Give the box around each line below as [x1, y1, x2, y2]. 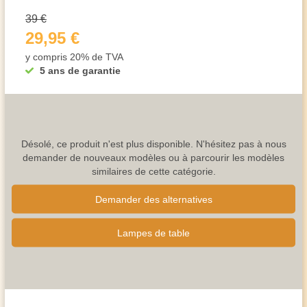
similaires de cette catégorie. [91, 165, 216, 176]
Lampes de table [117, 227, 190, 238]
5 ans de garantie [40, 65, 121, 76]
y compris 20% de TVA [25, 51, 123, 62]
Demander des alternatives [95, 193, 212, 204]
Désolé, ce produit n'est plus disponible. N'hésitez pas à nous [21, 138, 286, 149]
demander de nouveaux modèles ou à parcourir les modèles [23, 151, 284, 162]
